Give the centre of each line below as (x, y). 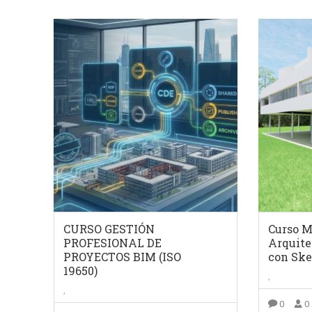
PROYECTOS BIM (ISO (122, 257)
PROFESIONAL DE (112, 243)
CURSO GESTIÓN (109, 229)
